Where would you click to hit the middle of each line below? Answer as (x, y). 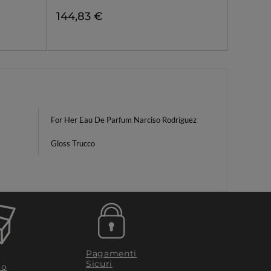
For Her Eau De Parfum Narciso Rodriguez (124, 120)
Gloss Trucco (73, 143)
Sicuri (99, 263)
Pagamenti (111, 253)
